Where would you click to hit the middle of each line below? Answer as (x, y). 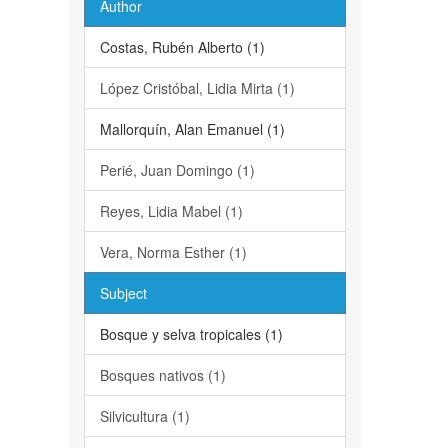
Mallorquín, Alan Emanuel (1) (192, 129)
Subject (123, 293)
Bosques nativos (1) (162, 375)
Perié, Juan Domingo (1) (177, 170)
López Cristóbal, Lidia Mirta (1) (197, 88)
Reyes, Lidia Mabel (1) (171, 211)
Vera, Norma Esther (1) (173, 252)
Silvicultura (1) (144, 416)
